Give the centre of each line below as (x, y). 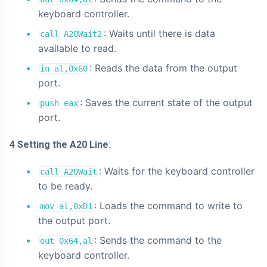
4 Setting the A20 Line (59, 145)
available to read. (77, 49)
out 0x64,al (66, 241)
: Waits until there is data (159, 34)
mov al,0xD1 (66, 207)
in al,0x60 (64, 69)
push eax (59, 103)
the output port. (74, 221)
